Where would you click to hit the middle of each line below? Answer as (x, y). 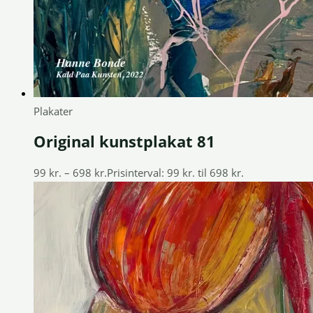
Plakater (53, 111)
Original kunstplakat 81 (124, 142)
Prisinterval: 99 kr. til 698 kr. (175, 173)
